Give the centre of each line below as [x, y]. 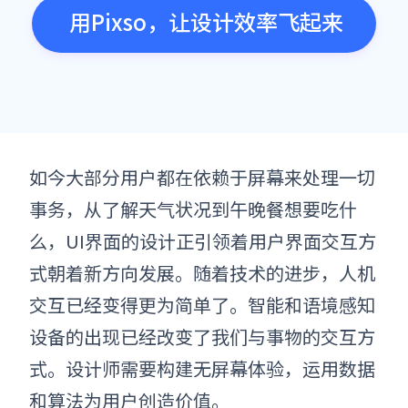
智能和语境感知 [311, 305]
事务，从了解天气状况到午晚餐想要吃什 [193, 209]
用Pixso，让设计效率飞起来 [206, 21]
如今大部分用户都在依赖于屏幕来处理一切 [202, 177]
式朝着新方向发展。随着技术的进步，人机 [202, 273]
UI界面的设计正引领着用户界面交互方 [221, 241]
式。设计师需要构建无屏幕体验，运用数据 [202, 368]
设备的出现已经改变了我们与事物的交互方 [202, 337]
